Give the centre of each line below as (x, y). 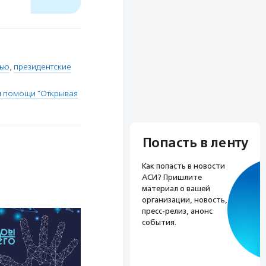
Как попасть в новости (183, 166)
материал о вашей (176, 188)
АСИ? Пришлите (172, 177)
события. (159, 222)
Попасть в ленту (195, 143)
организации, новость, (185, 199)
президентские (42, 67)
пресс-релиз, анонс (177, 211)
